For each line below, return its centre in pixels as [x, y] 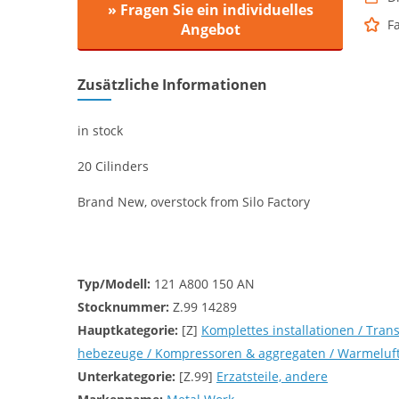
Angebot [210, 29]
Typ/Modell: [114, 284]
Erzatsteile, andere [272, 376]
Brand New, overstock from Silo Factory [194, 202]
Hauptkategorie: [128, 330]
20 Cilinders [113, 166]
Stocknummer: [123, 307]
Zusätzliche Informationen [172, 85]
